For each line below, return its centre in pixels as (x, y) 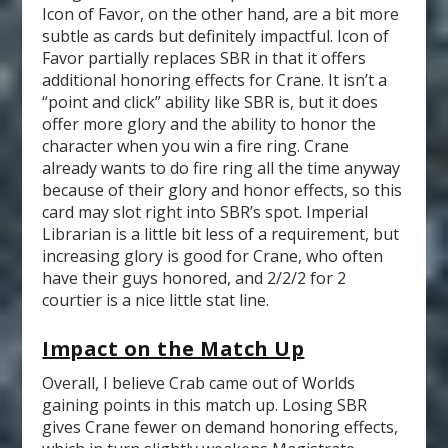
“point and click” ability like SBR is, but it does (210, 101)
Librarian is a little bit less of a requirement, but (221, 233)
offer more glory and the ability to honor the (209, 123)
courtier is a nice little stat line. (156, 299)
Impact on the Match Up (173, 349)
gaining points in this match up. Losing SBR (205, 405)
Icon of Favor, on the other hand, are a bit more (221, 13)
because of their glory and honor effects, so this (222, 189)
